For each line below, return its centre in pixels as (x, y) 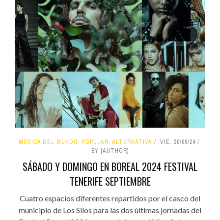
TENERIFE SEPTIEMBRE (110, 181)
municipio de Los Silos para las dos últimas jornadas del (110, 210)
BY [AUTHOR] (110, 151)
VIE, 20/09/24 (178, 142)
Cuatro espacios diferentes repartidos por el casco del (110, 198)
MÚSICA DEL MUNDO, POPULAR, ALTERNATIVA (85, 142)
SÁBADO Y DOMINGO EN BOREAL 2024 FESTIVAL (110, 166)
